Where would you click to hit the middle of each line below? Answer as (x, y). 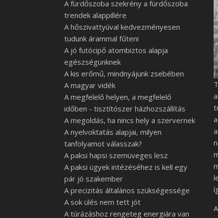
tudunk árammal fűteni (101, 38)
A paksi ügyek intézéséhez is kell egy (126, 167)
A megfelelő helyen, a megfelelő (118, 97)
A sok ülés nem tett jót (102, 202)
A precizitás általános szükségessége (127, 190)
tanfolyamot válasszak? (103, 144)
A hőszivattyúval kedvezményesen (122, 27)
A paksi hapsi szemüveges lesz (116, 155)
